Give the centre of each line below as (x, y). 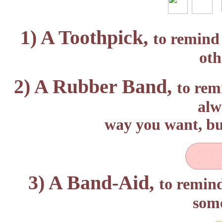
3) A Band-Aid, (94, 183)
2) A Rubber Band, (95, 86)
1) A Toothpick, (86, 37)
